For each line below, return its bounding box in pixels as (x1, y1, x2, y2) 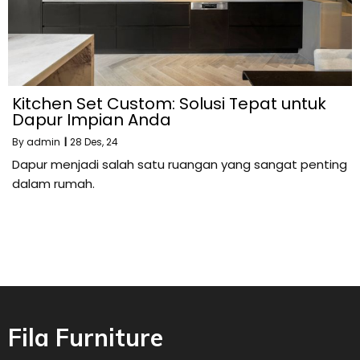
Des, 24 (84, 134, 118, 149)
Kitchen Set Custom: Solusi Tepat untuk (12, 92, 326, 115)
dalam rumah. (12, 174, 95, 192)
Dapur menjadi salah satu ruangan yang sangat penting (12, 155, 347, 173)
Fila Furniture (8, 321, 163, 353)
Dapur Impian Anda (12, 108, 171, 131)
